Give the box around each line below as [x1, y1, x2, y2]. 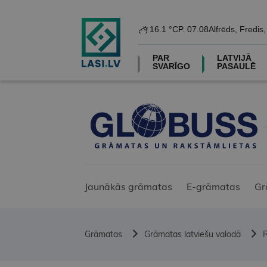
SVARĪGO [152, 61, 190, 71]
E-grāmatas [187, 181, 240, 193]
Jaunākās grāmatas [85, 181, 172, 193]
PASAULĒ [216, 61, 256, 71]
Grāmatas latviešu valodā [144, 229, 241, 240]
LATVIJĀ [216, 53, 252, 63]
